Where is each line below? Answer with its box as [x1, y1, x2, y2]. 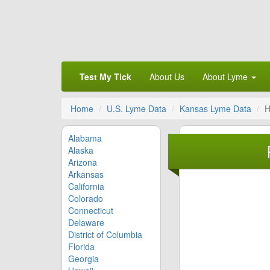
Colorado [68, 192, 103, 204]
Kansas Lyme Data [180, 102, 251, 115]
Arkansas [68, 168, 104, 180]
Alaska [68, 143, 93, 156]
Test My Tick [80, 70, 131, 83]
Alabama [68, 131, 102, 144]
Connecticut [68, 204, 113, 216]
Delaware [68, 216, 104, 228]
